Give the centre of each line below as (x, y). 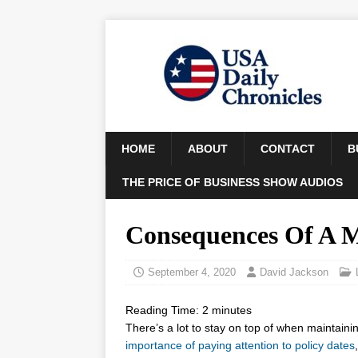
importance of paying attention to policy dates (240, 345)
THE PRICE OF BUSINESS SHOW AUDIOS (233, 182)
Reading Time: (164, 310)
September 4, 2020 (192, 272)
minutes (232, 310)
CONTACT (288, 149)
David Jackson (294, 272)
